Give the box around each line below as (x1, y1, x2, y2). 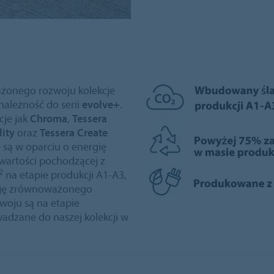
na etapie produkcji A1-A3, (3, 168, 127, 182)
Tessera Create (40, 125, 108, 140)
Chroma (30, 111, 67, 126)
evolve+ (82, 97, 120, 112)
